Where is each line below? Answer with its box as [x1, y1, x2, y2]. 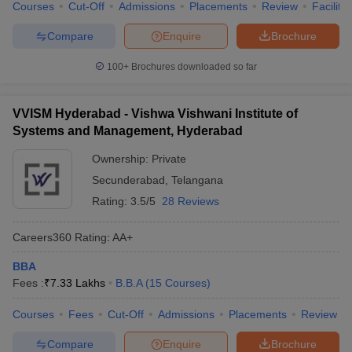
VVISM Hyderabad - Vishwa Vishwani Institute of [13, 107, 298, 120]
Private [152, 152, 186, 165]
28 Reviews [162, 195, 219, 207]
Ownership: [92, 152, 152, 165]
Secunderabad [92, 174, 165, 186]
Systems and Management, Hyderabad [13, 124, 243, 137]
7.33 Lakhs [50, 277, 105, 289]
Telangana [171, 174, 223, 186]
